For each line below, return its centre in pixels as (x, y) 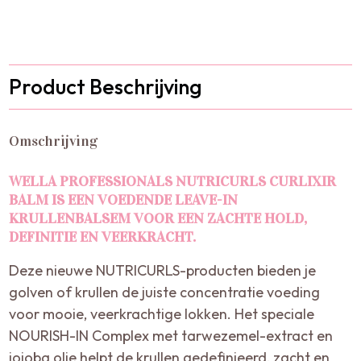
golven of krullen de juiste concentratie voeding (165, 292)
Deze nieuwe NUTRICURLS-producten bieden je (163, 270)
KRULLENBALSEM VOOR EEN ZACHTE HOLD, (158, 218)
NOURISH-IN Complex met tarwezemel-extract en (171, 335)
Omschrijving (54, 141)
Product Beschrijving (106, 86)
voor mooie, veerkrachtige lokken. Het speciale (162, 313)
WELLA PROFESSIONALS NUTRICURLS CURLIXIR (173, 181)
